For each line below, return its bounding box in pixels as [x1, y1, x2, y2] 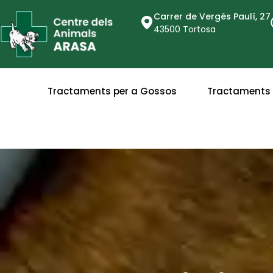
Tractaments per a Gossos [48, 85, 177, 98]
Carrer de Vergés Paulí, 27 [154, 10, 271, 23]
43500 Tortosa [154, 23, 216, 35]
